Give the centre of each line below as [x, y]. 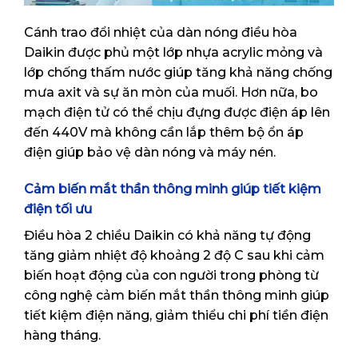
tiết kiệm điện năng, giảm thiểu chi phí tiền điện [176, 315]
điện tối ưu [58, 209]
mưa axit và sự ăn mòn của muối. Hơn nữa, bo [171, 93]
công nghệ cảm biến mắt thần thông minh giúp [177, 295]
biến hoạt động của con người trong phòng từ [171, 275]
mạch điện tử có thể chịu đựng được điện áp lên [177, 113]
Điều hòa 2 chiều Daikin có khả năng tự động [167, 235]
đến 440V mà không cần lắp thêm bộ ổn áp [164, 133]
